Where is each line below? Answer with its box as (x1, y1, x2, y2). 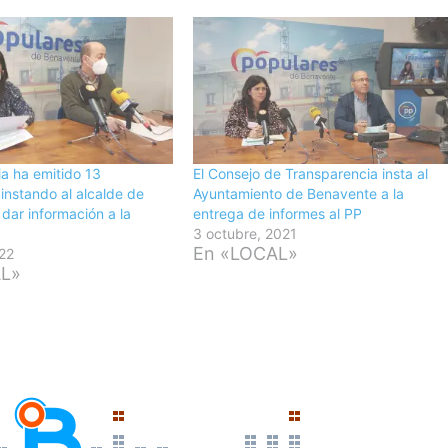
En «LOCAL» (193, 242, 299, 264)
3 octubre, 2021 (193, 224, 298, 242)
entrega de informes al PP (193, 204, 363, 222)
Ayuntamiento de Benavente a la (193, 184, 405, 202)
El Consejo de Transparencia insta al (193, 164, 429, 182)
